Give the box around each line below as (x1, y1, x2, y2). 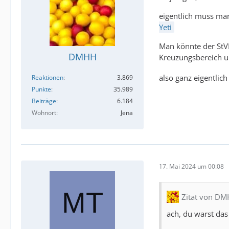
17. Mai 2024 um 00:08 (159, 162, 224, 171)
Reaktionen (32, 73, 63, 82)
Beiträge (32, 97, 56, 106)
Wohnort (32, 108, 56, 118)
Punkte (32, 85, 51, 94)
